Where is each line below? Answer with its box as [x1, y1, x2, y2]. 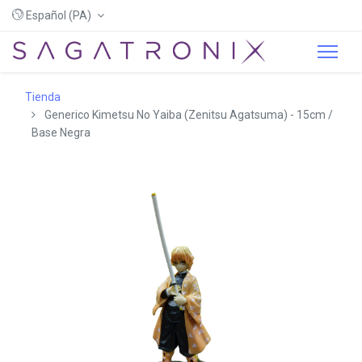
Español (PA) [26, 9, 91, 22]
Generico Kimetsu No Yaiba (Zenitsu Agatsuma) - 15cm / [44, 108, 333, 121]
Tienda [25, 90, 61, 103]
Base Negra [32, 126, 90, 139]
